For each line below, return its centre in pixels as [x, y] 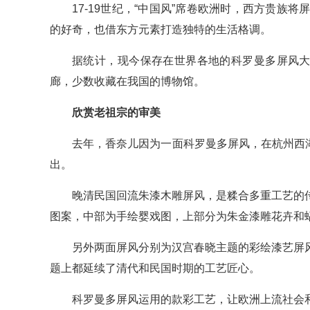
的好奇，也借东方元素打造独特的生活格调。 [161, 30]
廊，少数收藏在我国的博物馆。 [127, 82]
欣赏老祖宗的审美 [116, 113]
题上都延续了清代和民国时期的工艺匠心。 [155, 268]
